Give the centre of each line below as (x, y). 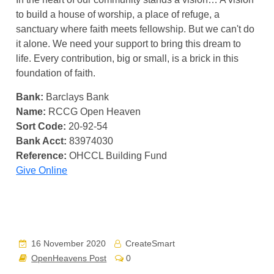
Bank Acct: (42, 141)
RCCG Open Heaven (94, 112)
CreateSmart (149, 243)
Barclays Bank (76, 97)
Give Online (42, 170)
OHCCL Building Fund (117, 156)
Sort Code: (41, 126)
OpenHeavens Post (69, 258)
